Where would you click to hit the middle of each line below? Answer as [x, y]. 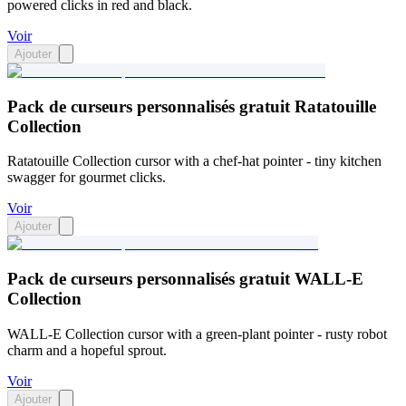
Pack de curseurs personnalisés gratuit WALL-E [185, 279]
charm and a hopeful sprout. [87, 350]
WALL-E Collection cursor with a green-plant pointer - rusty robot [197, 333]
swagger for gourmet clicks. [87, 178]
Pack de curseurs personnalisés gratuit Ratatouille [192, 106]
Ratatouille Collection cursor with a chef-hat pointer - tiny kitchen [194, 161]
